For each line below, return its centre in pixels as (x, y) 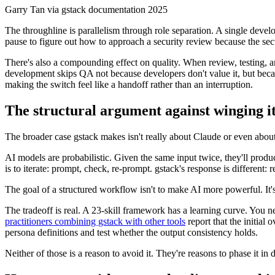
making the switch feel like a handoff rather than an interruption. (129, 85)
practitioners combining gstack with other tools (95, 222)
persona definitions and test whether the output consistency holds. (131, 233)
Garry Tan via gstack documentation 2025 (86, 10)
